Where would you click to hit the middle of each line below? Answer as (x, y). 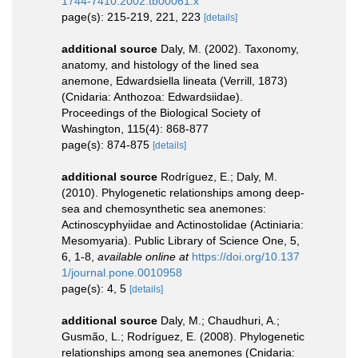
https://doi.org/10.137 (246, 256)
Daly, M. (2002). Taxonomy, (230, 48)
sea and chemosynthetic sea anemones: (164, 208)
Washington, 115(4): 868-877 (135, 128)
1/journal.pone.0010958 (122, 272)
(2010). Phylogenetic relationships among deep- (183, 192)
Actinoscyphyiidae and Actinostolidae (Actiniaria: (183, 224)
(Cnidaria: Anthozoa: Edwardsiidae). (152, 96)
